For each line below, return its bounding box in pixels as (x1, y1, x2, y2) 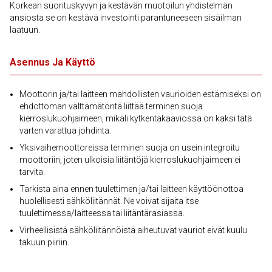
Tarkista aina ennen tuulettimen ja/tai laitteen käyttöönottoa (19, 184, 243, 194)
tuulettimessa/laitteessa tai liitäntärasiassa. (19, 208, 185, 218)
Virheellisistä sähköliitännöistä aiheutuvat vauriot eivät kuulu (19, 225, 247, 235)
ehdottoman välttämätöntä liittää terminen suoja (19, 101, 203, 111)
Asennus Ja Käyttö (10, 56, 95, 68)
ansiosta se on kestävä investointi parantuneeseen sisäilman (10, 13, 242, 22)
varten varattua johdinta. (19, 126, 111, 135)
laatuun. (10, 25, 40, 35)
